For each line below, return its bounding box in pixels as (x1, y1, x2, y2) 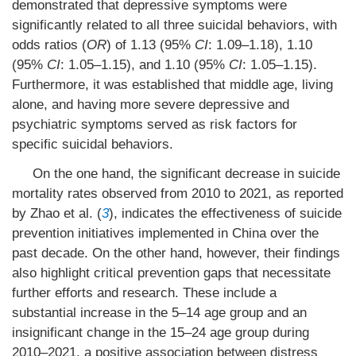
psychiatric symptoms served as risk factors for (12, 117, 297, 132)
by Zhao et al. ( (12, 206, 102, 221)
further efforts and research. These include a (12, 285, 277, 300)
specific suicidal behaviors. (12, 137, 173, 152)
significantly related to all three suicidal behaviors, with (12, 17, 337, 33)
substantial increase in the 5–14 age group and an (12, 305, 307, 320)
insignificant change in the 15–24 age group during (12, 325, 309, 340)
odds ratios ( (12, 37, 87, 52)
